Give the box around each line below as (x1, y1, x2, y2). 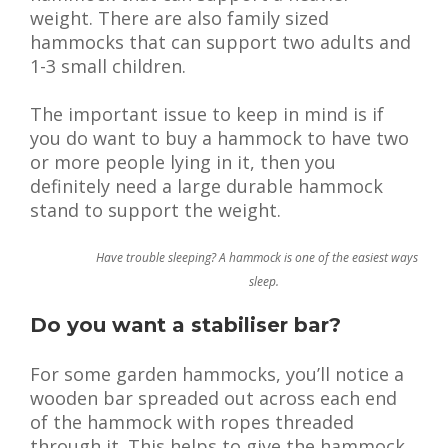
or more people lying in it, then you (30, 150, 336, 174)
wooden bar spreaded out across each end (30, 386, 397, 410)
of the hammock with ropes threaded (30, 410, 354, 434)
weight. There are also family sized (30, 6, 329, 30)
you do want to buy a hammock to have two (30, 126, 409, 150)
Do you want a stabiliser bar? (30, 313, 341, 337)
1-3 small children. (30, 54, 186, 78)
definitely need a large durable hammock (30, 174, 383, 198)
